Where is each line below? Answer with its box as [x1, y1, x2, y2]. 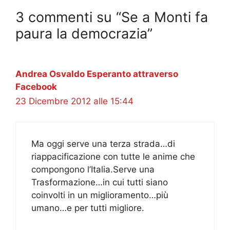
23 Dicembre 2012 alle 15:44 [15, 95, 133, 106]
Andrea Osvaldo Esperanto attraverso [15, 68, 178, 79]
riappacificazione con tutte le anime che [31, 151, 195, 162]
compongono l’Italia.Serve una [31, 164, 155, 175]
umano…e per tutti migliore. [31, 203, 144, 214]
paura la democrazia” [15, 25, 152, 42]
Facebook [15, 81, 57, 92]
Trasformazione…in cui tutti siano [31, 177, 168, 188]
